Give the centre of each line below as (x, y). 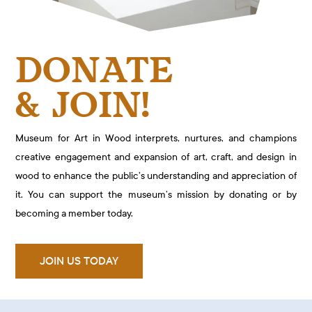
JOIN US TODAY (79, 260)
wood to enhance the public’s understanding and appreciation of (156, 175)
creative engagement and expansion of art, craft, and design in (156, 157)
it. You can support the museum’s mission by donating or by (156, 194)
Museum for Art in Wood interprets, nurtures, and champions (156, 138)
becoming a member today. (75, 213)
